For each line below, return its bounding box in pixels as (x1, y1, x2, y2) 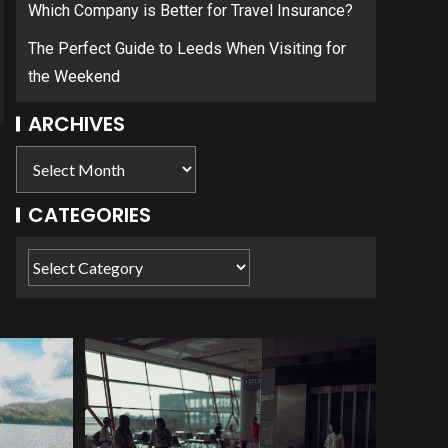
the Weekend (28, 67, 120, 86)
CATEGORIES (28, 201, 151, 229)
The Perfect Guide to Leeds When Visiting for (28, 39, 346, 58)
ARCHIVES (28, 110, 125, 138)
